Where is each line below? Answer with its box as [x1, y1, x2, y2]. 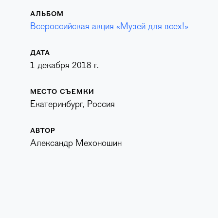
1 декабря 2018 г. [30, 61, 99, 71]
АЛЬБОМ [30, 11, 64, 18]
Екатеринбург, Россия [30, 100, 115, 109]
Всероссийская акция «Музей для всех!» [30, 22, 188, 32]
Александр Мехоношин [30, 139, 122, 148]
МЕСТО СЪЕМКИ [30, 89, 94, 96]
